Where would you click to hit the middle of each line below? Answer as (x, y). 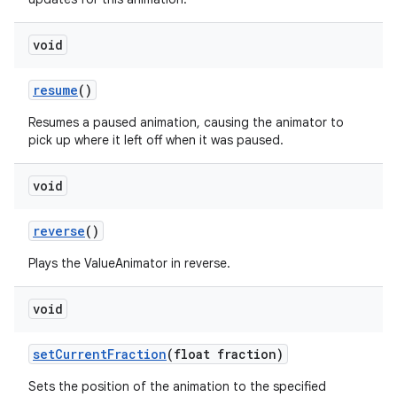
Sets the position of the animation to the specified (177, 386)
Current (81, 354)
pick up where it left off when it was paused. (156, 140)
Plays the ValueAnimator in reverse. (129, 263)
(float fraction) (225, 354)
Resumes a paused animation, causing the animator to (186, 122)
